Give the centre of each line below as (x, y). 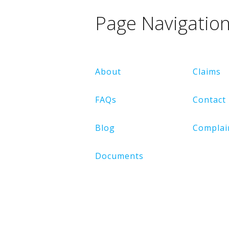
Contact (210, 100)
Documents (119, 156)
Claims (207, 72)
